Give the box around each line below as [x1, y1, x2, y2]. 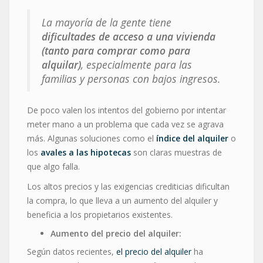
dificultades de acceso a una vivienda [42, 29, 215, 43]
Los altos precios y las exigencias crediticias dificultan [27, 180, 230, 192]
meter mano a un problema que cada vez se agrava [27, 118, 224, 130]
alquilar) [42, 57, 81, 72]
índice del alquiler [156, 132, 228, 144]
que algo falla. [27, 160, 80, 172]
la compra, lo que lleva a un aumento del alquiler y [27, 194, 218, 206]
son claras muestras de [131, 146, 222, 158]
